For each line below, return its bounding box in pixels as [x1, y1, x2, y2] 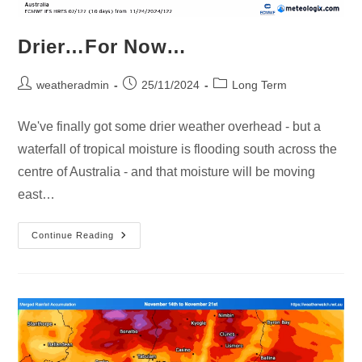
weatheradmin [36, 78, 110, 91]
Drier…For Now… [18, 35, 187, 57]
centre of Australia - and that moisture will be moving [18, 164, 316, 179]
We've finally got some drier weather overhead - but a [18, 119, 322, 133]
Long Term [232, 78, 288, 91]
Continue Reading [32, 229, 115, 240]
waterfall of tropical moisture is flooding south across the [18, 141, 338, 156]
